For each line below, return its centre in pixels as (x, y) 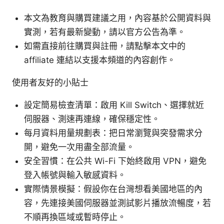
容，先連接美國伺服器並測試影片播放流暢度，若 (117, 203)
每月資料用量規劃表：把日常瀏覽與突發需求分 (113, 133)
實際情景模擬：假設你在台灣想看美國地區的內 (113, 189)
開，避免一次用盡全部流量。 (79, 147)
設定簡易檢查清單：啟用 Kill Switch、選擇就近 (114, 105)
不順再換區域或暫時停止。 (75, 217)
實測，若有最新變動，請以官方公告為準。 (105, 32)
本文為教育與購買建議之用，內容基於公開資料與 (117, 18)
